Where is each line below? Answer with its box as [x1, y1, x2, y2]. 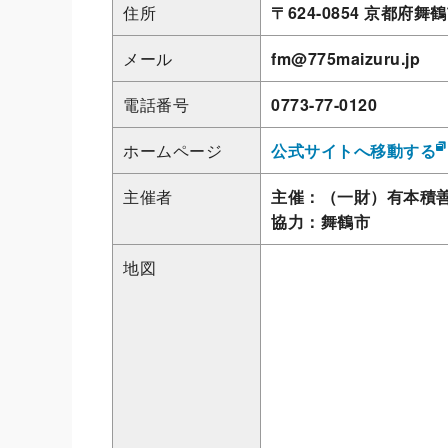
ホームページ [123, 139, 222, 162]
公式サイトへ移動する [271, 139, 436, 162]
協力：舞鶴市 [271, 210, 370, 233]
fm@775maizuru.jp [271, 47, 420, 70]
